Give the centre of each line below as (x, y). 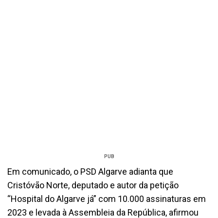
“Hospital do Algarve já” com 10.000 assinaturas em (107, 199)
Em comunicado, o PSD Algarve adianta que (90, 171)
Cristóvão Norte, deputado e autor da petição (93, 185)
